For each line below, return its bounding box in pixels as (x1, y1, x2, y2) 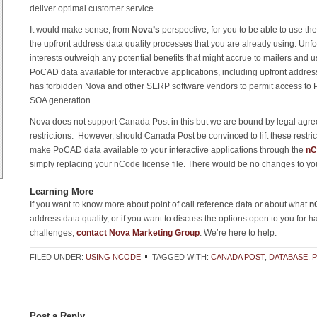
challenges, (30, 228, 76, 238)
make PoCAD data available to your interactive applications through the (30, 144, 306, 155)
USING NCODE (86, 253, 141, 262)
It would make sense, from (30, 24, 132, 35)
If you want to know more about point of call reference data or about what (30, 200, 309, 210)
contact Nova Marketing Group (76, 228, 200, 238)
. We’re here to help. (200, 228, 277, 238)
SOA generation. (30, 95, 93, 105)
